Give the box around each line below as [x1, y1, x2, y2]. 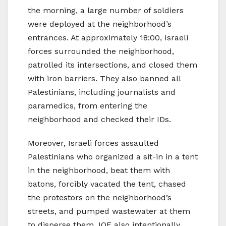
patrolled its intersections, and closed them [28, 60, 197, 70]
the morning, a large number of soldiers [28, 6, 184, 16]
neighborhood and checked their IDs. [28, 115, 171, 125]
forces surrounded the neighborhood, [28, 46, 174, 56]
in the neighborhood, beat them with [28, 165, 170, 176]
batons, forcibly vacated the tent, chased [28, 179, 186, 189]
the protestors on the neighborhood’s [28, 193, 172, 203]
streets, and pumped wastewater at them [28, 206, 190, 216]
